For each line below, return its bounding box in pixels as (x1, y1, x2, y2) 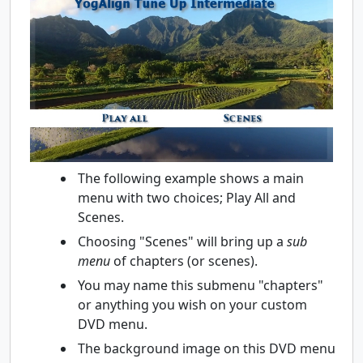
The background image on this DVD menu (78, 340, 335, 358)
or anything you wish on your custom (78, 296, 307, 314)
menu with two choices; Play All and (78, 189, 296, 207)
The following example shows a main (78, 169, 304, 188)
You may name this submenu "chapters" (78, 276, 323, 295)
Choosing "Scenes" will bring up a (78, 233, 287, 251)
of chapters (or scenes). (110, 252, 258, 271)
